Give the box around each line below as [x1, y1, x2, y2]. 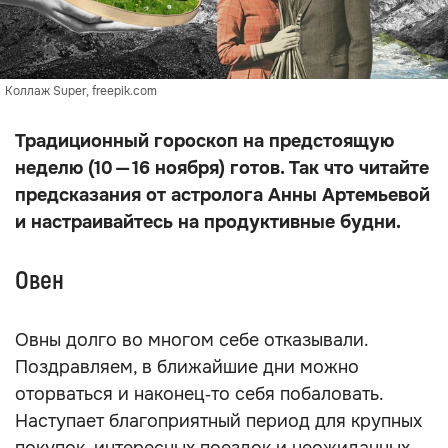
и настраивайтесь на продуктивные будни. [15, 211, 401, 233]
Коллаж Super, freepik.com [5, 83, 157, 99]
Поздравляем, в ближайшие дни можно [15, 356, 359, 378]
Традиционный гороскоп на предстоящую [15, 130, 394, 152]
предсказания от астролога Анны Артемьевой [15, 184, 430, 206]
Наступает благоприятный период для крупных [15, 410, 422, 432]
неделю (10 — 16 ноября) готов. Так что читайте [15, 157, 429, 179]
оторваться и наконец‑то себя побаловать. [15, 383, 383, 405]
